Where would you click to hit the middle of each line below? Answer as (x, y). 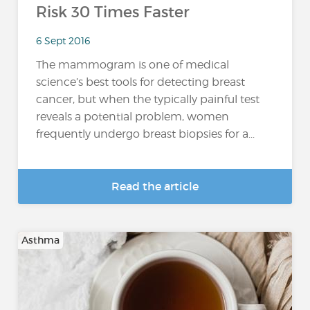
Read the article (155, 186)
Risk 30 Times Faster (113, 12)
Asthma (41, 240)
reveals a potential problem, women (133, 117)
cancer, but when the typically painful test (148, 100)
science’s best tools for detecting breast (141, 82)
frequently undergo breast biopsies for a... (146, 134)
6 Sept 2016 (63, 40)
